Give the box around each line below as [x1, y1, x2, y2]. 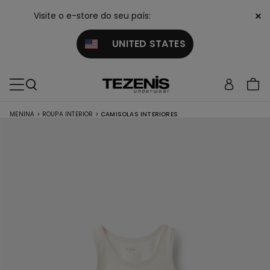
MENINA [10, 110, 35, 119]
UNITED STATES [97, 37, 186, 51]
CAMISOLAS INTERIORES [101, 110, 178, 119]
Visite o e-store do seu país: [34, 10, 151, 22]
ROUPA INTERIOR [42, 110, 93, 119]
